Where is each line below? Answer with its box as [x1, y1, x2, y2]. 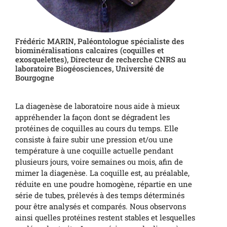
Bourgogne [15, 72, 54, 83]
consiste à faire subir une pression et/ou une [15, 134, 173, 145]
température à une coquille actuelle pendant [15, 145, 173, 156]
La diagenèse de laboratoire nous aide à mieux [15, 101, 180, 111]
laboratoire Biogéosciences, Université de [15, 63, 164, 74]
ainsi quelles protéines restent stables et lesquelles [15, 212, 195, 223]
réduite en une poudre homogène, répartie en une [15, 179, 192, 190]
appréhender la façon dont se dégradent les [15, 112, 170, 123]
